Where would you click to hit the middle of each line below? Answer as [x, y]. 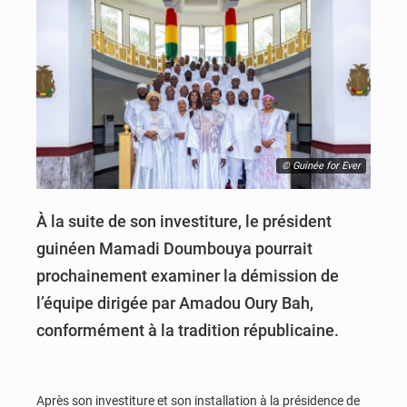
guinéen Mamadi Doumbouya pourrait [174, 248]
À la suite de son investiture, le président [184, 221]
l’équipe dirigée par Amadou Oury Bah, [175, 303]
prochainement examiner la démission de [188, 275]
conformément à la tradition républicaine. [188, 330]
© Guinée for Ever [321, 165]
